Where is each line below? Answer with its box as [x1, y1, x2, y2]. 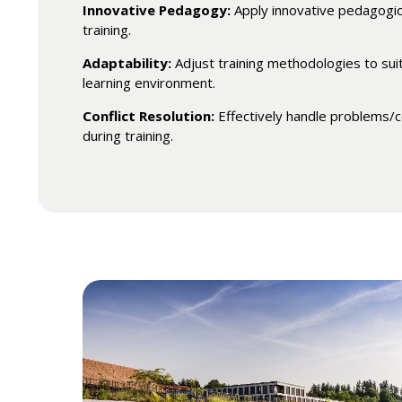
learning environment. [83, 74, 216, 92]
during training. [83, 127, 174, 145]
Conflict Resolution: [83, 107, 215, 126]
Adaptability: [83, 54, 172, 73]
